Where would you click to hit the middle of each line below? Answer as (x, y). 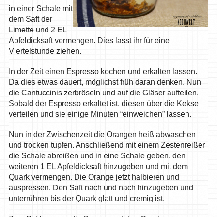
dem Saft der (30, 19)
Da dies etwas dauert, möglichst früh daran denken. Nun (105, 82)
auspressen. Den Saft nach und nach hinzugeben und (101, 187)
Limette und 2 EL (37, 30)
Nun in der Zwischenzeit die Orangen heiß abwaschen (102, 134)
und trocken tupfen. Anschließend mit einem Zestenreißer (107, 145)
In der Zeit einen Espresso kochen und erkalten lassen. (103, 71)
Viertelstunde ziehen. (45, 51)
